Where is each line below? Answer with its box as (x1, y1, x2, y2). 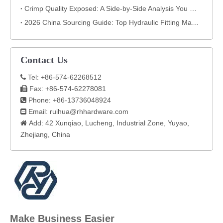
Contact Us (20, 54, 68, 65)
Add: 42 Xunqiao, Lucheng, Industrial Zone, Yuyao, (27, 118, 189, 127)
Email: (26, 107, 50, 115)
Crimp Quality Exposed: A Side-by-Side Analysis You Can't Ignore (190, 4, 197, 12)
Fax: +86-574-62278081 (27, 84, 106, 93)
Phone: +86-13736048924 (26, 96, 111, 104)
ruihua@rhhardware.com (50, 107, 128, 115)
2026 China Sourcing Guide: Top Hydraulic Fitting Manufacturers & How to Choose (192, 18, 199, 26)
